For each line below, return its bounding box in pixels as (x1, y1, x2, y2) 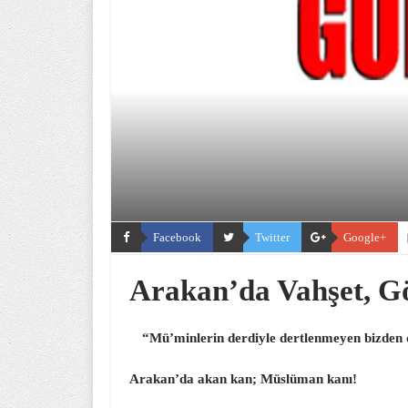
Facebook (153, 230, 201, 244)
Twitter (255, 230, 290, 244)
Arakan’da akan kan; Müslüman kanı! (129, 372, 357, 386)
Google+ (343, 230, 386, 244)
